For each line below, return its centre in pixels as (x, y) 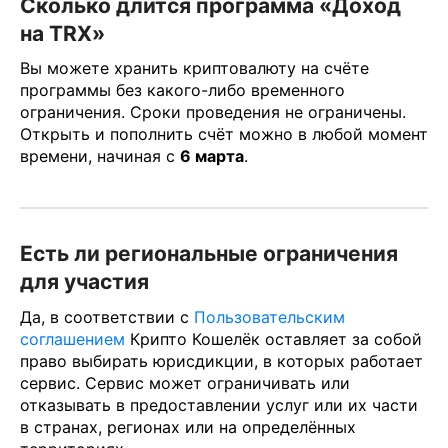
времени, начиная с (100, 156)
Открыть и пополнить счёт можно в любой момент (224, 134)
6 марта (212, 156)
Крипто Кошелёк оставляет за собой (273, 338)
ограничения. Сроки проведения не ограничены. (213, 112)
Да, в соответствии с (107, 316)
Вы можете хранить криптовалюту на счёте (194, 68)
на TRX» (62, 33)
